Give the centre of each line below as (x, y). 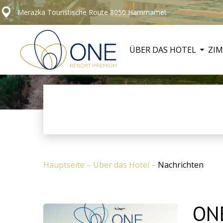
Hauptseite (65, 165)
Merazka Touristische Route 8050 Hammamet (92, 12)
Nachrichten (181, 165)
